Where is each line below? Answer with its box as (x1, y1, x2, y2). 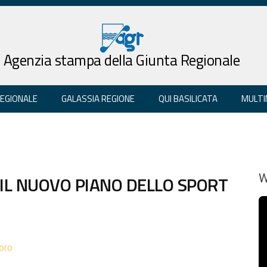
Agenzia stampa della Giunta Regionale (3, 48, 240, 72)
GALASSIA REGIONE (61, 91, 135, 105)
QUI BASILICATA (159, 91, 218, 105)
